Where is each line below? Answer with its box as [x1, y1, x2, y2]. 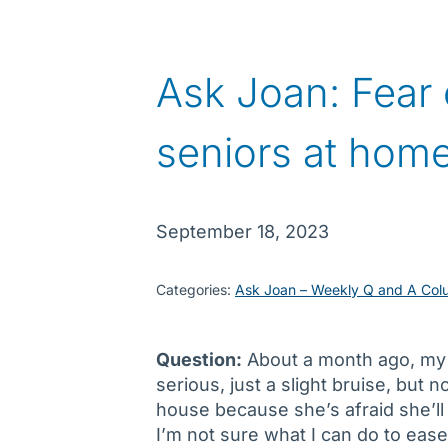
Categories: [156, 281, 235, 299]
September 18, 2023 [156, 221, 329, 243]
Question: [156, 349, 242, 371]
